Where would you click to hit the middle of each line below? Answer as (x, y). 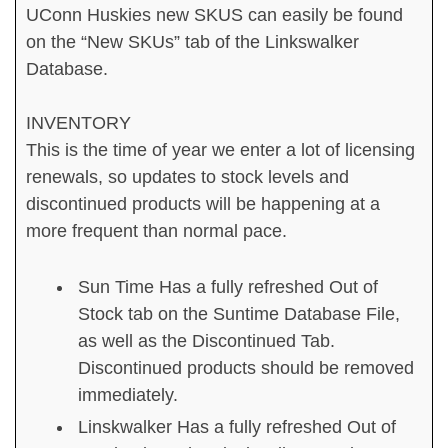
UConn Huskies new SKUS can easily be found (214, 14)
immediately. (128, 395)
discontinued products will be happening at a (203, 203)
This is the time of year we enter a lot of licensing (220, 149)
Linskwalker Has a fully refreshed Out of (237, 427)
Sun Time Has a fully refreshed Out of (228, 287)
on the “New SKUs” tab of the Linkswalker (192, 41)
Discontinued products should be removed (246, 368)
